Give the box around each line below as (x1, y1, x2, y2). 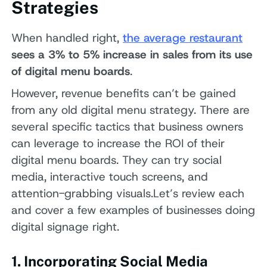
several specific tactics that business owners (11, 119, 244, 135)
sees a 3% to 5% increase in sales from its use (11, 46, 253, 62)
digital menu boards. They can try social (11, 153, 222, 168)
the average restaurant (123, 30, 243, 45)
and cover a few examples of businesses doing (11, 203, 256, 218)
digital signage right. (11, 219, 120, 235)
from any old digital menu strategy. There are (11, 103, 250, 118)
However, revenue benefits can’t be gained (11, 86, 237, 101)
